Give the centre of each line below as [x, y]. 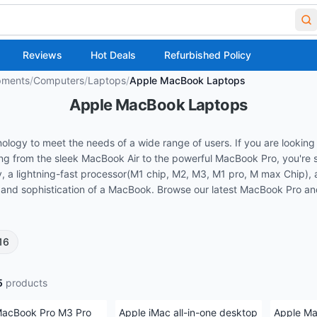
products [25, 282]
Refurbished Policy [208, 55]
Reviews [42, 55]
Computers [59, 80]
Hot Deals [113, 55]
